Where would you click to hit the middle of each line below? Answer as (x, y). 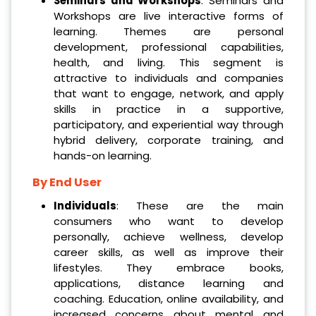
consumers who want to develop (168, 221)
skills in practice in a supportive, (168, 109)
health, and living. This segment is (168, 62)
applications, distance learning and (168, 283)
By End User (67, 182)
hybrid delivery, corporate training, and (168, 140)
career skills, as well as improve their (168, 252)
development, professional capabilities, (168, 47)
